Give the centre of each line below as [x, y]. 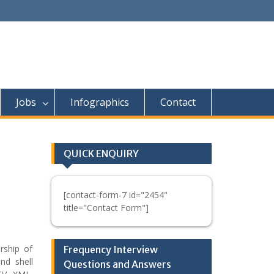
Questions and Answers [117, 264]
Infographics [100, 102]
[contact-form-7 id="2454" [115, 195]
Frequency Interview [110, 250]
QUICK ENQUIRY [101, 154]
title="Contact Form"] [106, 208]
